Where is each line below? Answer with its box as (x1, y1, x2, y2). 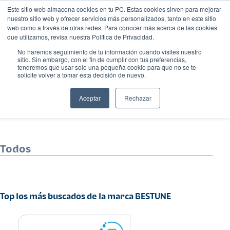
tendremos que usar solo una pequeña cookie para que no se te (17, 63, 196, 71)
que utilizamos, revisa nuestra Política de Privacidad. (7, 32, 154, 41)
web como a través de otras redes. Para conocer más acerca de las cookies (7, 23, 217, 32)
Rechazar (124, 93, 151, 102)
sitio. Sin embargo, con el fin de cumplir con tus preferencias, (17, 55, 186, 64)
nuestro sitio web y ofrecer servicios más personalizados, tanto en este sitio (7, 14, 216, 23)
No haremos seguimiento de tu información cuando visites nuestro (17, 47, 202, 56)
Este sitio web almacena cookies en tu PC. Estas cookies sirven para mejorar (7, 5, 221, 13)
